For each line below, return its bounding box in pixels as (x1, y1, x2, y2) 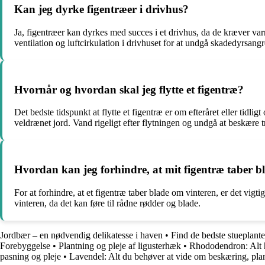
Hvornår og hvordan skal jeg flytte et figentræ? (14, 83, 244, 96)
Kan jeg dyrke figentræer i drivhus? (14, 3, 189, 16)
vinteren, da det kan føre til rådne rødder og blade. (14, 198, 201, 208)
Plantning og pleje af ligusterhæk (59, 240, 181, 251)
